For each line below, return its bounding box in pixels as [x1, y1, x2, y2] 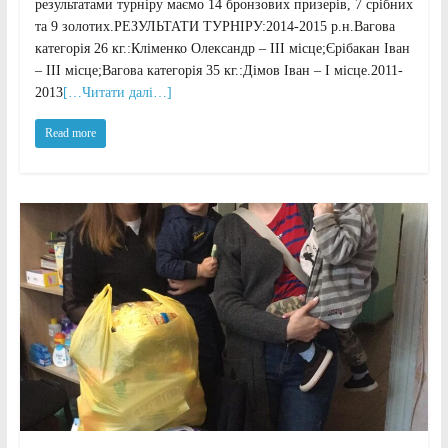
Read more [44, 126, 96, 141]
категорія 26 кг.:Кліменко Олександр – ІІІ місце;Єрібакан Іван [34, 41, 410, 57]
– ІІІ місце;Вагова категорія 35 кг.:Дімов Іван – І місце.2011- [34, 63, 403, 79]
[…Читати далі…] [62, 85, 172, 101]
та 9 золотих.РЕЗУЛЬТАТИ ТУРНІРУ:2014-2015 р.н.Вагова [34, 19, 395, 35]
